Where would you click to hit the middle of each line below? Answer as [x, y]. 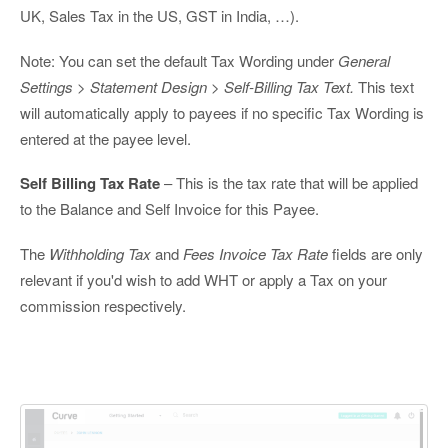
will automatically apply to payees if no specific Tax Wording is [222, 112]
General [364, 60]
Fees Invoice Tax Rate [255, 253]
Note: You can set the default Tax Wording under [179, 60]
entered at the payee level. [105, 138]
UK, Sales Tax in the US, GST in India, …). [159, 16]
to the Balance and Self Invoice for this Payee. [169, 209]
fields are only [375, 253]
